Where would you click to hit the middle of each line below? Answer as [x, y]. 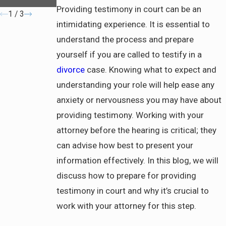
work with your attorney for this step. [127, 206]
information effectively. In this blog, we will [138, 160]
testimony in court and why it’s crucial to [133, 190]
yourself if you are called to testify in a [129, 54]
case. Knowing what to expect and [151, 69]
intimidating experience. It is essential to [133, 24]
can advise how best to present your [125, 145]
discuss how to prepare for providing [127, 175]
